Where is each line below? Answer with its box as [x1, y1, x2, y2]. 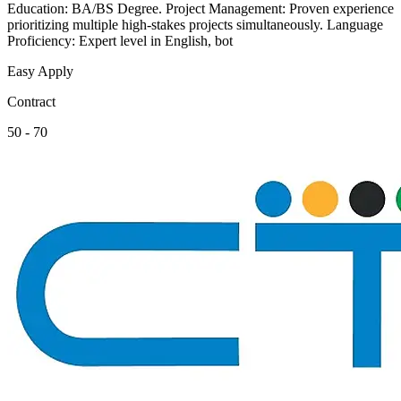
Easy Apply [7, 63, 73, 79]
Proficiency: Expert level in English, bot [7, 32, 233, 48]
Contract [7, 93, 55, 109]
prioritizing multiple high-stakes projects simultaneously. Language [7, 16, 383, 32]
